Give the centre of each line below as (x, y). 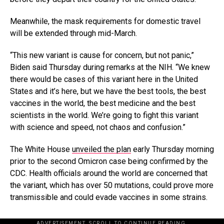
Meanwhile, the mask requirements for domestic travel (105, 21)
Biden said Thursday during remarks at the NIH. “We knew (110, 67)
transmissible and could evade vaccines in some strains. (109, 197)
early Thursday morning (172, 149)
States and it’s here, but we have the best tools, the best (108, 91)
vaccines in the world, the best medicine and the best (103, 103)
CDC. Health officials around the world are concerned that (109, 173)
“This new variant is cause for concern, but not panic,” (102, 55)
